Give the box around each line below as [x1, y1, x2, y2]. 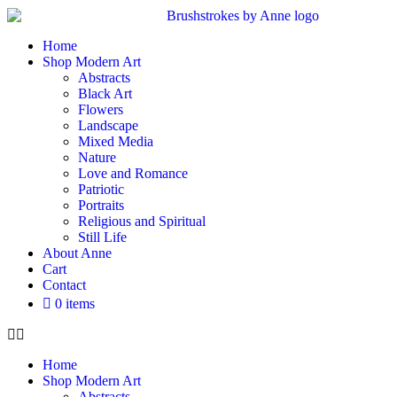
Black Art [78, 86, 132, 102]
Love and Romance [78, 166, 188, 182]
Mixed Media [78, 134, 153, 150]
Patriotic [78, 182, 124, 198]
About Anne [43, 245, 112, 261]
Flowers [78, 102, 123, 118]
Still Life [78, 230, 127, 245]
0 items [55, 296, 95, 312]
